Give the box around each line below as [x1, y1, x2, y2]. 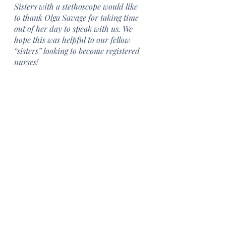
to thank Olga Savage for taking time [14, 12, 141, 23]
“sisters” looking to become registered [14, 45, 142, 56]
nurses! [14, 56, 38, 67]
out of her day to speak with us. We [14, 23, 135, 34]
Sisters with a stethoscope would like [14, 1, 140, 12]
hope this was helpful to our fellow [14, 34, 132, 45]
